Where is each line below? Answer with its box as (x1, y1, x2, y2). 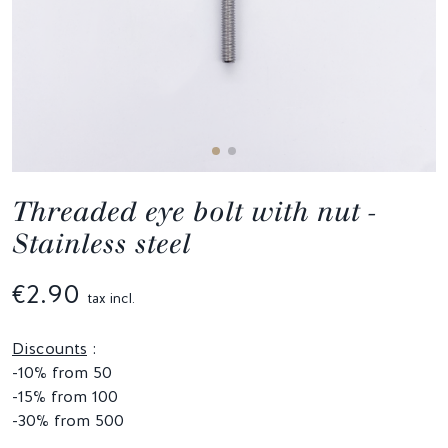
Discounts (12, 337, 87, 359)
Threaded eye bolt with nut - (12, 194, 376, 228)
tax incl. (88, 288, 135, 307)
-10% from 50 (12, 361, 112, 383)
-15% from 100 (12, 385, 118, 407)
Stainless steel (12, 226, 191, 260)
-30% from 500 (12, 409, 124, 431)
